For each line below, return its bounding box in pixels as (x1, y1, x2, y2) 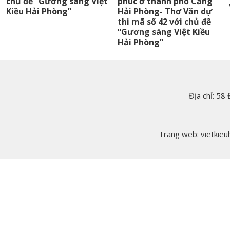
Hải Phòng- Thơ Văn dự (118, 6, 212, 17)
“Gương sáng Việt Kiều (118, 26, 210, 38)
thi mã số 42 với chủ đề (118, 16, 211, 28)
